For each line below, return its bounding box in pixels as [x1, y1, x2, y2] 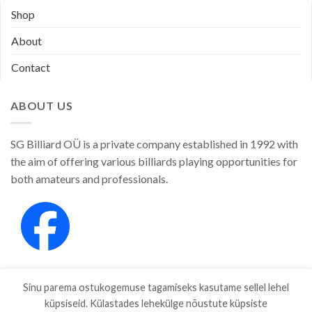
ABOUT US [10, 99, 73, 113]
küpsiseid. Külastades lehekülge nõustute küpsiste [45, 297, 267, 309]
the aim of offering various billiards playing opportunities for [10, 154, 297, 168]
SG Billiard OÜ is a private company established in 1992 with [10, 136, 298, 150]
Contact [11, 61, 50, 75]
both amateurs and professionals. [10, 171, 168, 185]
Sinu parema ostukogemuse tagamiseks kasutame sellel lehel [23, 281, 289, 293]
